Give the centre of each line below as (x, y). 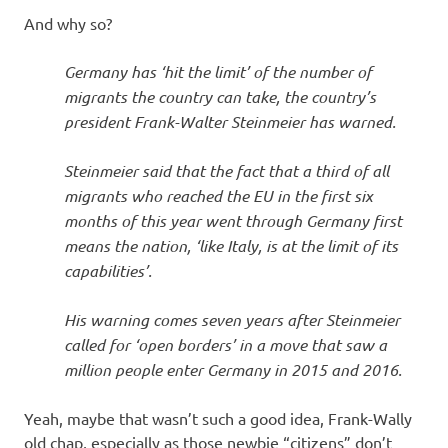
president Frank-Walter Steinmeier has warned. (232, 121)
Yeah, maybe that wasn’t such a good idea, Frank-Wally (218, 417)
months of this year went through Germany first (233, 220)
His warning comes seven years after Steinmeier (232, 319)
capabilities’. (110, 270)
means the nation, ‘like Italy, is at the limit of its (231, 245)
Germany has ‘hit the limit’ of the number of (218, 71)
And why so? (68, 22)
